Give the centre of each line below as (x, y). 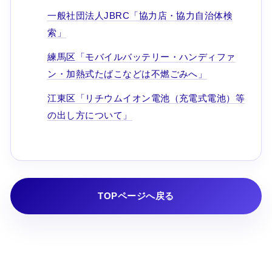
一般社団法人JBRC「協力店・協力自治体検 (140, 15)
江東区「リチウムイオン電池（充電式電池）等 (146, 98)
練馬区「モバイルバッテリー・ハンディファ (141, 56)
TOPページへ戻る (136, 195)
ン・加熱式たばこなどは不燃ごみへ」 (127, 73)
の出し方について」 (90, 115)
